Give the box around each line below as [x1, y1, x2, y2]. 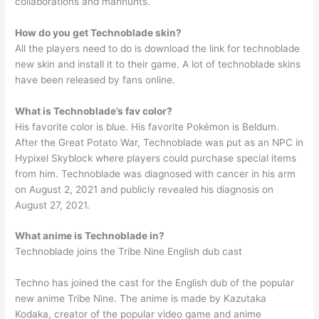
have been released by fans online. [15, 73, 176, 85]
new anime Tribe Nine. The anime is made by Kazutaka [15, 293, 267, 305]
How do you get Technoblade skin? [15, 26, 182, 38]
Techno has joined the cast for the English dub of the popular [15, 277, 295, 289]
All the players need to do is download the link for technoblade [15, 42, 300, 54]
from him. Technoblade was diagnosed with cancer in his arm [15, 167, 296, 179]
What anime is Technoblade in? [15, 230, 165, 242]
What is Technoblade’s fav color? [15, 105, 173, 117]
